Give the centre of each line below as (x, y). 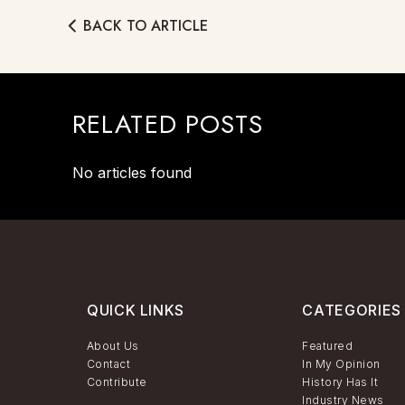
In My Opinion (341, 364)
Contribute (117, 382)
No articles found (132, 173)
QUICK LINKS (136, 310)
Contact (109, 364)
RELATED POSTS (168, 124)
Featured (328, 346)
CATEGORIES (352, 310)
